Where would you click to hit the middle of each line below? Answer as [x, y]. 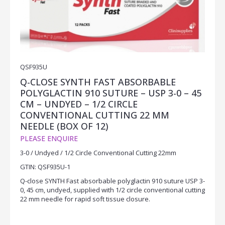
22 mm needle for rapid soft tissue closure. [85, 199]
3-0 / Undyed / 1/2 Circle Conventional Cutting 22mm [98, 153]
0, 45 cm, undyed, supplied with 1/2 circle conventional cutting [113, 190]
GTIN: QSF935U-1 [45, 167]
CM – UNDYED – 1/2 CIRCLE [79, 104]
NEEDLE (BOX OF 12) [64, 126]
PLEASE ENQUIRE [49, 139]
